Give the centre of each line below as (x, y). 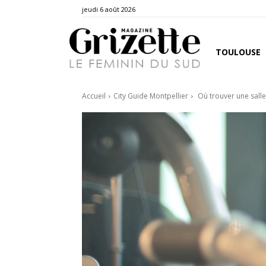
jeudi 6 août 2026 (109, 9)
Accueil (94, 96)
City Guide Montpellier (151, 96)
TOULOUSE (238, 52)
